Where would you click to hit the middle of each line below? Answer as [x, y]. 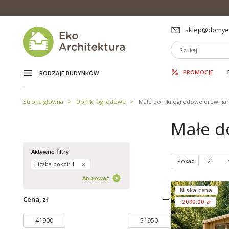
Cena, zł [35, 199]
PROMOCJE [198, 72]
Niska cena [196, 190]
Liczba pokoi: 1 [55, 164]
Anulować [96, 178]
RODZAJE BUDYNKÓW [69, 73]
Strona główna [43, 101]
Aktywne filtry [50, 151]
